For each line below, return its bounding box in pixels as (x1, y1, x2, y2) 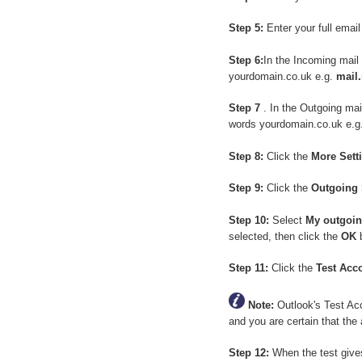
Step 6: (229, 53, 263, 66)
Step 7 (229, 102, 263, 115)
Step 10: (229, 213, 269, 226)
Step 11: (229, 262, 268, 275)
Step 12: (229, 347, 269, 360)
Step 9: (229, 182, 263, 195)
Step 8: (229, 149, 263, 162)
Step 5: (229, 22, 263, 35)
